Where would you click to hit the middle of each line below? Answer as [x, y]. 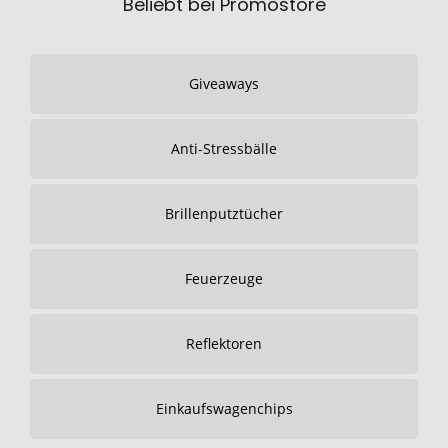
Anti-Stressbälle [224, 148]
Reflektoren [224, 343]
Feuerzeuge [224, 278]
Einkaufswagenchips [224, 408]
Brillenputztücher [224, 213]
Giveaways [224, 83]
